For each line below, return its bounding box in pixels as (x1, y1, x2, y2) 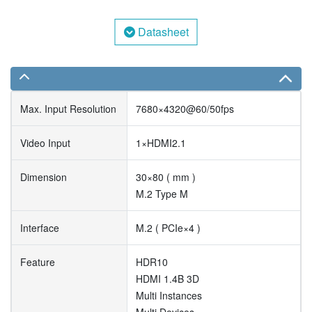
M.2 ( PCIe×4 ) (136, 221, 201, 235)
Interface (20, 221, 59, 235)
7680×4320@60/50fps (136, 102, 234, 116)
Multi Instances (136, 288, 202, 303)
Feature (20, 255, 55, 270)
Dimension (20, 170, 67, 185)
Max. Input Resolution (20, 102, 116, 116)
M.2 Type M (136, 187, 188, 201)
